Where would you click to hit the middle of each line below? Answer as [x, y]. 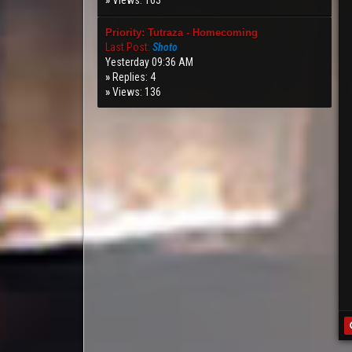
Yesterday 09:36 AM [150, 62]
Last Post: [128, 47]
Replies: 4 [134, 77]
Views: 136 [137, 92]
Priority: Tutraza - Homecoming [182, 33]
